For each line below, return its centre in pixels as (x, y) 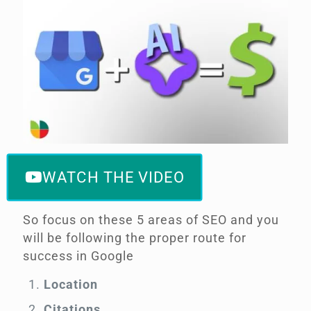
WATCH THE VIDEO (114, 178)
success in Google (78, 256)
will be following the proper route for (135, 238)
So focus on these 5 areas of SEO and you (151, 220)
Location (71, 285)
